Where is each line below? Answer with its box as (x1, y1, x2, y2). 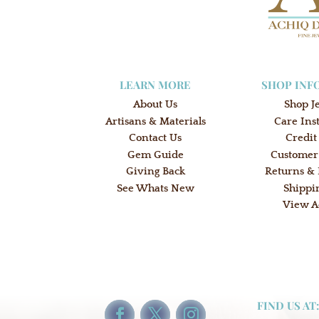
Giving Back (125, 165, 185, 178)
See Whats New (116, 182, 194, 194)
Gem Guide (127, 148, 184, 161)
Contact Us (129, 132, 182, 145)
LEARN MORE (120, 78, 192, 93)
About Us (133, 98, 178, 111)
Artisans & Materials (105, 115, 206, 127)
